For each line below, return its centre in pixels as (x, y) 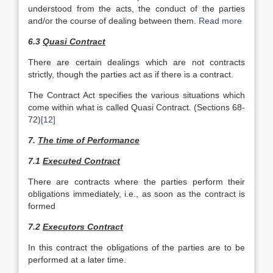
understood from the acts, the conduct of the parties (136, 9)
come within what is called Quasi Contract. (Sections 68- (136, 107)
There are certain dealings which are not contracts (136, 62)
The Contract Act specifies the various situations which (136, 95)
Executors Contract (83, 227)
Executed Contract (81, 161)
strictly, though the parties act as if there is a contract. (131, 74)
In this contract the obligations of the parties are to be (136, 247)
